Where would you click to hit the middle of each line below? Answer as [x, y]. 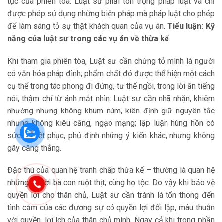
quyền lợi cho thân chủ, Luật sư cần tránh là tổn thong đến [111, 195]
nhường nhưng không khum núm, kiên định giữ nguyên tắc [111, 111]
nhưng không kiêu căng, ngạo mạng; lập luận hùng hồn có [111, 123]
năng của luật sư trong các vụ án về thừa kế [88, 38]
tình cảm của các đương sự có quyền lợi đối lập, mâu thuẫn [111, 208]
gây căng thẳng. [34, 148]
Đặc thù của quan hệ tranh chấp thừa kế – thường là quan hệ [111, 170]
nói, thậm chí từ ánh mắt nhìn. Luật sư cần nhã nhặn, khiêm [111, 98]
